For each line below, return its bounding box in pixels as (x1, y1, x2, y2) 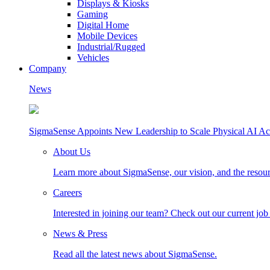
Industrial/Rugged (77, 42, 145, 52)
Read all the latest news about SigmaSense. (53, 249, 217, 259)
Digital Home (77, 20, 129, 30)
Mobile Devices (77, 31, 137, 41)
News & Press (53, 228, 107, 239)
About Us (53, 146, 90, 157)
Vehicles (77, 52, 109, 63)
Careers (53, 187, 82, 198)
